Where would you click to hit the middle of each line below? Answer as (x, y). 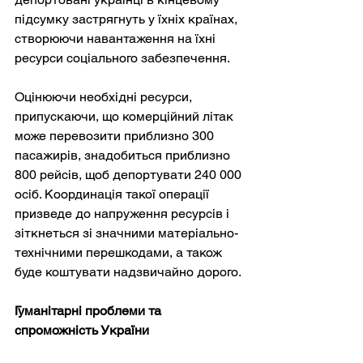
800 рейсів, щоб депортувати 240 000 (130, 174)
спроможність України (82, 330)
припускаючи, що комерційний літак (126, 116)
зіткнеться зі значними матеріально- (126, 233)
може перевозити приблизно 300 (116, 135)
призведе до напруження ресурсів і (124, 213)
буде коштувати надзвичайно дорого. (128, 271)
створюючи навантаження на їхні (117, 38)
